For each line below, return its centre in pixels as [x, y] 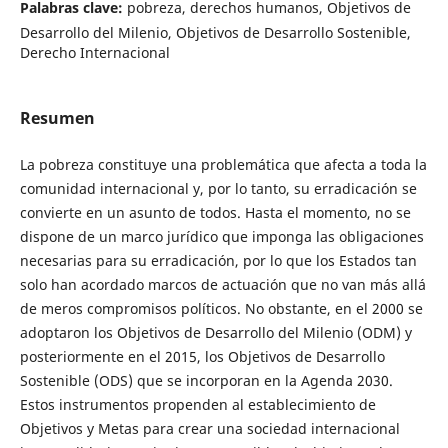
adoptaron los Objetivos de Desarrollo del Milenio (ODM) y [215, 333]
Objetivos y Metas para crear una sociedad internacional [209, 429]
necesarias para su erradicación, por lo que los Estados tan [218, 261]
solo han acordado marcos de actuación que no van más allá [222, 285]
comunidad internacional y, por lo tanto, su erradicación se [218, 189]
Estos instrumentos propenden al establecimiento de [197, 405]
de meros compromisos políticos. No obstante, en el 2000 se [221, 309]
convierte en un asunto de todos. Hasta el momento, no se [215, 213]
